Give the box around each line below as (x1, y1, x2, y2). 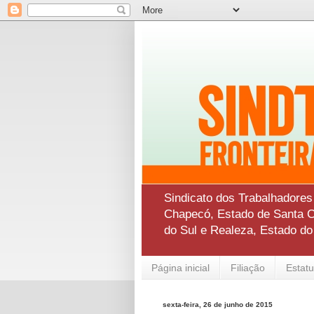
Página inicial (151, 261, 210, 273)
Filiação (231, 261, 265, 273)
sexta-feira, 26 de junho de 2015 (163, 301, 273, 309)
